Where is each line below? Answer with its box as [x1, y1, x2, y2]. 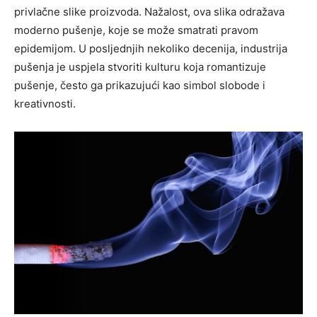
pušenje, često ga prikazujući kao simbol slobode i [14, 79, 265, 92]
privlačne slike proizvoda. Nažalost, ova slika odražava [14, 5, 284, 18]
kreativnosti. [14, 97, 76, 110]
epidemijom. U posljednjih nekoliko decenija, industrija [14, 42, 287, 55]
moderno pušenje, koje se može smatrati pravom [14, 23, 258, 37]
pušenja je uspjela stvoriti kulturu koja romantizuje [14, 60, 266, 74]
